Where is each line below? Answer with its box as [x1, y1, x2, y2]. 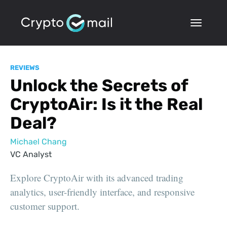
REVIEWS [10, 64, 40, 71]
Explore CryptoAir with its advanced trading [10, 171, 183, 184]
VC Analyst [10, 149, 52, 160]
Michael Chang [10, 137, 67, 147]
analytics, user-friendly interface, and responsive [10, 185, 195, 199]
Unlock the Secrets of [10, 75, 188, 95]
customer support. [10, 200, 80, 213]
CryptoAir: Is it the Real [10, 94, 203, 114]
